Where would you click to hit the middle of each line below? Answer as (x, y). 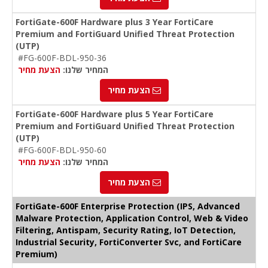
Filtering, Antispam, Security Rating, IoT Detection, (126, 230)
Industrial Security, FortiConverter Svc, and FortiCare (129, 242)
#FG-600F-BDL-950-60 (62, 150)
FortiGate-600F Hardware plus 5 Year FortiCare (115, 114)
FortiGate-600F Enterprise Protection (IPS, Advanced (128, 206)
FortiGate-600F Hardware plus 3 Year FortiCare (115, 22)
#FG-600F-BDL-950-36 (62, 58)
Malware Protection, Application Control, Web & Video (132, 218)
